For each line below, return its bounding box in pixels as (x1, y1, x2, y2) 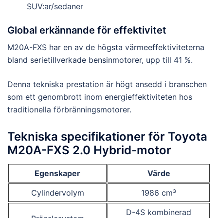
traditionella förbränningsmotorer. (7, 104, 131, 114)
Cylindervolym (31, 187, 84, 198)
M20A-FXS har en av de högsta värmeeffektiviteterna (7, 42, 204, 52)
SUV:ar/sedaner (27, 1, 83, 11)
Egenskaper (35, 168, 80, 178)
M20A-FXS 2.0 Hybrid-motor (7, 143, 171, 157)
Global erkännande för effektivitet (7, 24, 166, 36)
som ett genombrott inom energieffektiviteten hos (7, 91, 192, 102)
